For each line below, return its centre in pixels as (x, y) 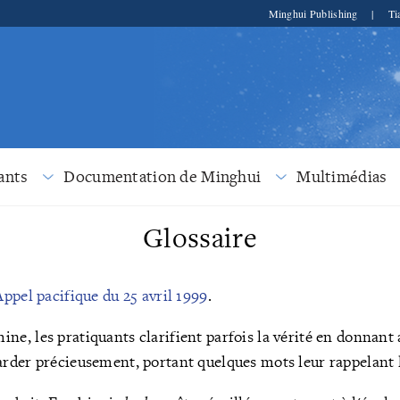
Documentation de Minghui (162, 177)
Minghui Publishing (315, 13)
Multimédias (342, 177)
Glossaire (200, 238)
